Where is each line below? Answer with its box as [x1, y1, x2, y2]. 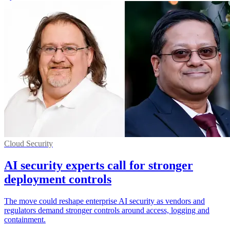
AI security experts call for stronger [4, 158, 193, 172]
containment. [4, 215, 46, 224]
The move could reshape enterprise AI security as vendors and [4, 196, 205, 205]
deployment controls [4, 172, 111, 186]
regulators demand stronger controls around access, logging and [4, 205, 209, 215]
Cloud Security [4, 139, 53, 148]
